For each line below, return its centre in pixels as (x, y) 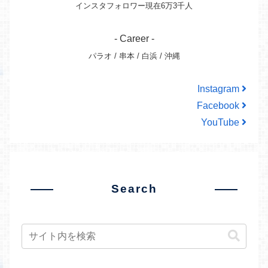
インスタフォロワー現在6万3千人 (134, 6)
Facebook (219, 106)
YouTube (221, 123)
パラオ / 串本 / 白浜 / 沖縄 (134, 56)
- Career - (134, 39)
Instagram (220, 89)
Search (134, 188)
